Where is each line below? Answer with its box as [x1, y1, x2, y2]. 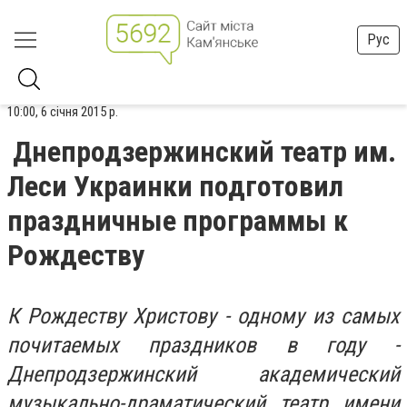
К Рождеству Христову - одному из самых [7, 303, 400, 329]
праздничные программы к [7, 203, 348, 238]
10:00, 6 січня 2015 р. [7, 104, 118, 120]
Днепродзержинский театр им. [13, 134, 396, 169]
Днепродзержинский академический [7, 362, 400, 387]
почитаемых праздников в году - [7, 333, 400, 358]
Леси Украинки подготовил [7, 169, 343, 203]
